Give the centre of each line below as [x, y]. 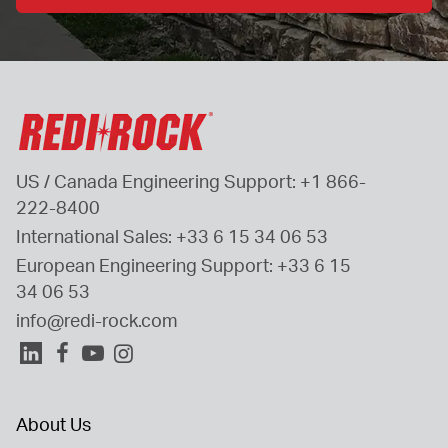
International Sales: [96, 235]
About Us [53, 424]
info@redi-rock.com [97, 320]
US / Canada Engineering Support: [158, 180]
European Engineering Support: [146, 264]
